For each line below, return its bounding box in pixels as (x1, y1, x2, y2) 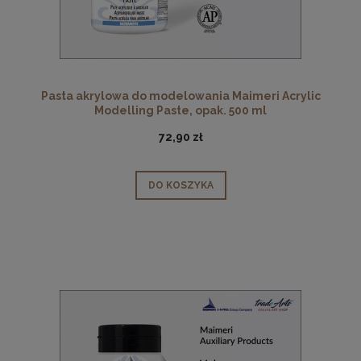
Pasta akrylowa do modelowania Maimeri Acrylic (40, 89, 321, 103)
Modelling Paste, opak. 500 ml (94, 104, 267, 118)
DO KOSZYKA (147, 179, 214, 191)
